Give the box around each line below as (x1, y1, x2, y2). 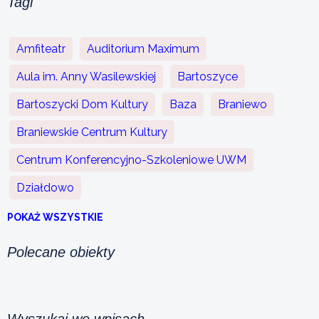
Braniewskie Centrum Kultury (16, 125, 167, 139)
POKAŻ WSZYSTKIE (7, 211, 103, 223)
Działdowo (16, 180, 74, 194)
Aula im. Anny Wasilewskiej (16, 69, 156, 83)
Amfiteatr (16, 41, 66, 56)
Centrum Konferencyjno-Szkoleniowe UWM (16, 152, 246, 167)
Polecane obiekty (7, 244, 115, 260)
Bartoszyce (177, 69, 238, 83)
